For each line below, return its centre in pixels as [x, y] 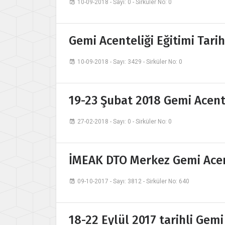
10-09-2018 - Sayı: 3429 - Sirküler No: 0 [130, 62]
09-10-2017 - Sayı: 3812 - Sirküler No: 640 [133, 182]
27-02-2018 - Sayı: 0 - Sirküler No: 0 [125, 122]
